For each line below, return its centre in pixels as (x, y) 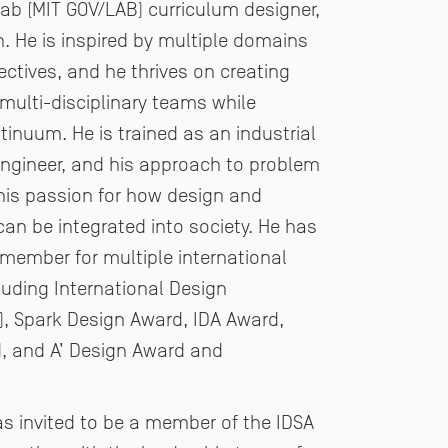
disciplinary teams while (153, 101)
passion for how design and (143, 194)
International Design (140, 287)
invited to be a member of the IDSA (166, 421)
